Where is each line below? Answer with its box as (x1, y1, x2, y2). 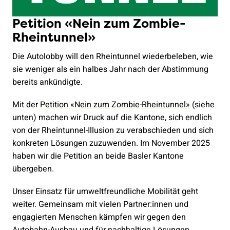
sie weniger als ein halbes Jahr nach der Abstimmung (12, 63, 208, 75)
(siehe (190, 99, 215, 111)
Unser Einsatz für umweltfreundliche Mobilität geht (12, 185, 198, 198)
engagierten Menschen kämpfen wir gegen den (12, 211, 186, 224)
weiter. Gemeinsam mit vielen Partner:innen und (12, 198, 188, 211)
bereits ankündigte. (12, 75, 83, 88)
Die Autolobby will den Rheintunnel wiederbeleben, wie (12, 50, 213, 63)
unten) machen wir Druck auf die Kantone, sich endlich (12, 111, 212, 124)
